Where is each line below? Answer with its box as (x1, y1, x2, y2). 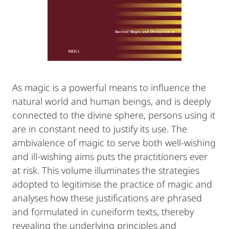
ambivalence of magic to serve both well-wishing (12, 136, 216, 149)
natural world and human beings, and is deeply (12, 95, 211, 107)
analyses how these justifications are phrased (12, 192, 202, 204)
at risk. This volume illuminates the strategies (12, 164, 199, 176)
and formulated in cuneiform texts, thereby (12, 205, 194, 218)
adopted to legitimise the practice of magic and (12, 178, 212, 190)
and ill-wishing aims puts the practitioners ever (12, 150, 208, 163)
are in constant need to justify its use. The (12, 123, 187, 135)
